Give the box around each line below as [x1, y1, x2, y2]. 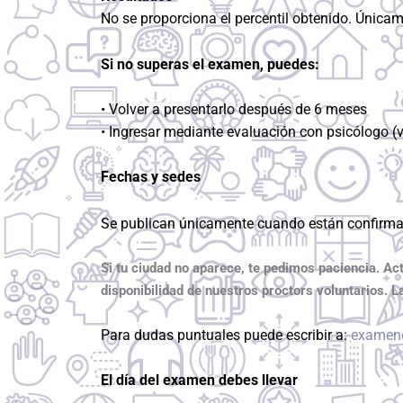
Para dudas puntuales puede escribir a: [101, 327, 351, 345]
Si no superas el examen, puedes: [101, 55, 319, 73]
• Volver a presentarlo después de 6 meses [101, 100, 367, 118]
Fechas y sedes [101, 168, 201, 186]
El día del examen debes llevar [101, 372, 298, 390]
